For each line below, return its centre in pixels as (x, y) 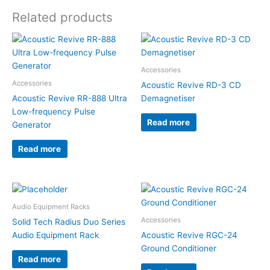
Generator (32, 125)
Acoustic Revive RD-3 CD (191, 85)
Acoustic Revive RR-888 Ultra (70, 99)
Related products (62, 17)
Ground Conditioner (179, 249)
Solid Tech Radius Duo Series (69, 222)
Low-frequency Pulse (54, 112)
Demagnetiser (168, 99)
